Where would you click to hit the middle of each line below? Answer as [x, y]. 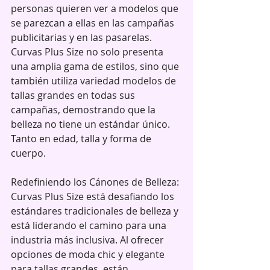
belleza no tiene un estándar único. [92, 124]
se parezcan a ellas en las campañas [94, 23]
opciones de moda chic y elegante [89, 254]
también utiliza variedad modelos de [95, 80]
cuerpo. [28, 153]
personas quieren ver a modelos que [96, 8]
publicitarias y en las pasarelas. [83, 37]
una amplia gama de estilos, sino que [96, 66]
